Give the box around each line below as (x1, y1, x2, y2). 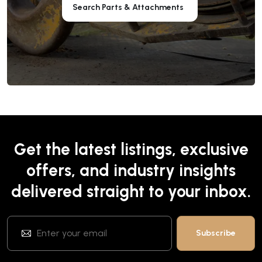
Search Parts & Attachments (72, 2, 184, 12)
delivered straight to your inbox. (11, 181, 251, 201)
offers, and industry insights (26, 160, 236, 180)
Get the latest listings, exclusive (13, 139, 249, 159)
